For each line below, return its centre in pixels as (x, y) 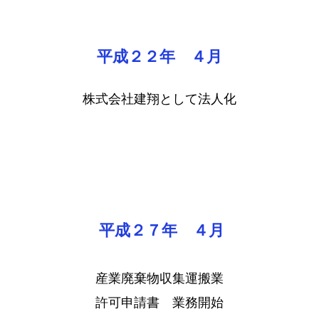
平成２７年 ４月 (162, 233)
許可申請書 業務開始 (159, 305)
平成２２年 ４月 (159, 57)
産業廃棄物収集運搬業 (159, 281)
